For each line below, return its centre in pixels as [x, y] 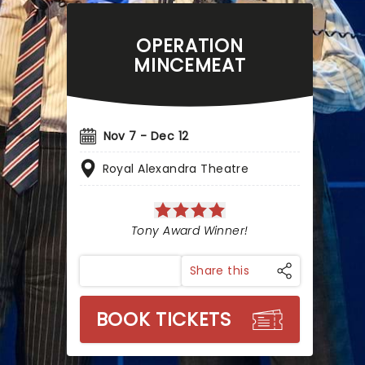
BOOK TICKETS [163, 319]
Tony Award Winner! [190, 231]
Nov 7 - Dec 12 [146, 136]
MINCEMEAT [190, 65]
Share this [219, 270]
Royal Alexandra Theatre [176, 169]
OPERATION [190, 46]
